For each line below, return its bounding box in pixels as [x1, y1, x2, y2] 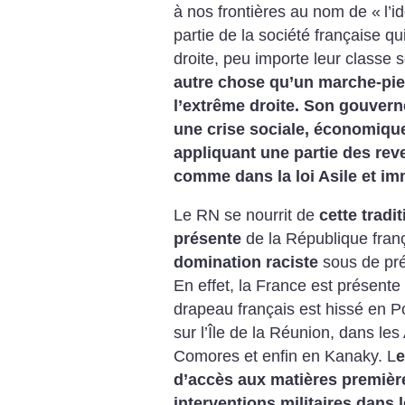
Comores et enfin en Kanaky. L [174, 347, 396, 366]
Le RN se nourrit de [174, 206, 319, 225]
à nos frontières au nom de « [174, 2, 381, 21]
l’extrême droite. [174, 96, 299, 115]
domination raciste [174, 253, 323, 272]
